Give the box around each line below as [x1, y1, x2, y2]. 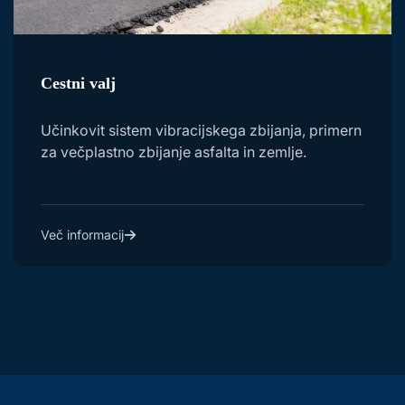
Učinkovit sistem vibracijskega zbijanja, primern [41, 121, 362, 140]
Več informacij [41, 227, 124, 243]
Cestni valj [41, 74, 116, 93]
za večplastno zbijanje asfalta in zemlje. [41, 143, 306, 162]
